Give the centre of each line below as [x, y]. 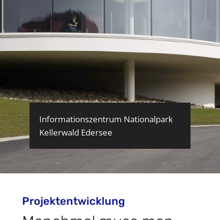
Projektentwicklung [73, 201]
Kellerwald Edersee [76, 132]
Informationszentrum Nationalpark [106, 119]
